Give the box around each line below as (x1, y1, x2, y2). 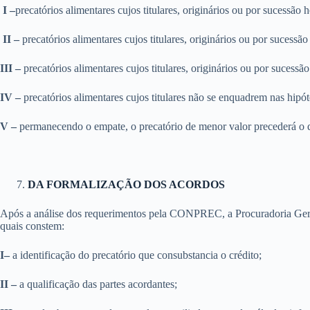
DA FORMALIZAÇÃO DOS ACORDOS (28, 179, 225, 190)
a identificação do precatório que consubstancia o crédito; (10, 249, 264, 261)
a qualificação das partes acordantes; (17, 278, 177, 290)
